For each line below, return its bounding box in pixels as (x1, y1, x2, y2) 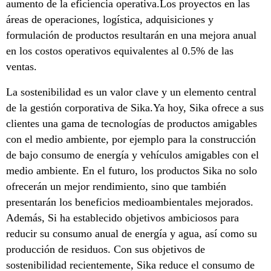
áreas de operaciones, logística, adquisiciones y (6, 13, 214, 25)
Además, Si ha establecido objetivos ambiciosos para (6, 212, 239, 224)
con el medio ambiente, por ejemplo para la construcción (6, 133, 256, 145)
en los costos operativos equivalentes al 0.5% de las (6, 45, 233, 57)
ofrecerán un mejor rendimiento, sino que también (6, 180, 226, 192)
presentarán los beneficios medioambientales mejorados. (6, 196, 253, 208)
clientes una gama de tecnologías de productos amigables (6, 117, 257, 129)
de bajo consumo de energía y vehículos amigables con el (6, 149, 259, 161)
